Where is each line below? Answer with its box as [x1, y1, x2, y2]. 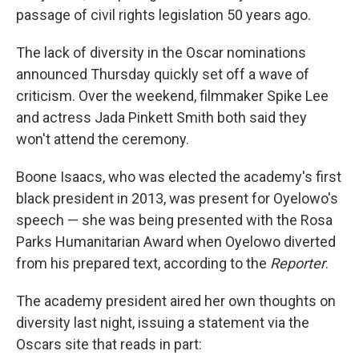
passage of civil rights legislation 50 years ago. [16, 6, 311, 23]
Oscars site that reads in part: [16, 336, 202, 353]
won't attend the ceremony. [16, 131, 189, 147]
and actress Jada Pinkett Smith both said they [16, 109, 307, 126]
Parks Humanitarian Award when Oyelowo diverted [16, 233, 336, 250]
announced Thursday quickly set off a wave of [16, 66, 309, 83]
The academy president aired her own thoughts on [16, 292, 336, 309]
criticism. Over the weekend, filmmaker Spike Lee [16, 87, 329, 104]
